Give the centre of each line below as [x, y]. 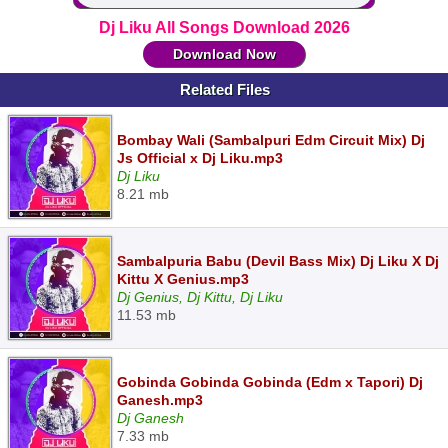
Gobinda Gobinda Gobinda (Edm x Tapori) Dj [270, 382]
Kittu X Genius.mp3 [183, 279]
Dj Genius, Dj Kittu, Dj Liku [200, 297]
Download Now [224, 54]
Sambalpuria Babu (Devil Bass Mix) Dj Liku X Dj [278, 261]
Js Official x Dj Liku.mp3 [200, 158]
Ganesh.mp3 [160, 400]
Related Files [225, 89]
